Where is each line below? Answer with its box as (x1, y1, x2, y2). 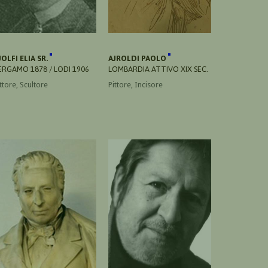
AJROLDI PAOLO (108, 53, 168, 63)
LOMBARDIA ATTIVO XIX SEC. (108, 64, 208, 74)
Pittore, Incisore (108, 80, 163, 89)
